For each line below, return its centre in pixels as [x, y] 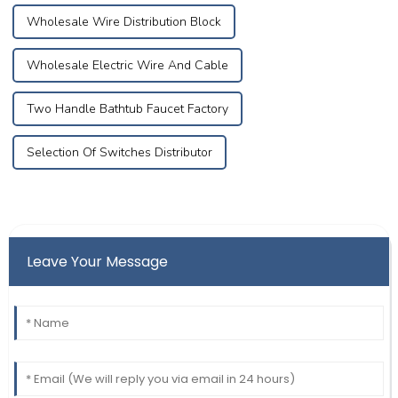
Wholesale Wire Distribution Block [123, 21]
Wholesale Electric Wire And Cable [127, 65]
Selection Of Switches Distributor [119, 152]
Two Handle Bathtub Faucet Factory [127, 108]
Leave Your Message [97, 261]
